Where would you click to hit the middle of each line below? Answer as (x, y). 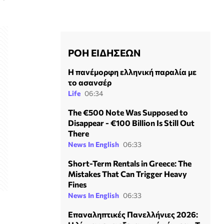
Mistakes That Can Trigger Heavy (127, 174)
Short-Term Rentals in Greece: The (130, 163)
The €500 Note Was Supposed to (128, 112)
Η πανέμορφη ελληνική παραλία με (132, 72)
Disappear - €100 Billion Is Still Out (131, 123)
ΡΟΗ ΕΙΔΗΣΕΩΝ (104, 53)
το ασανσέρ (90, 82)
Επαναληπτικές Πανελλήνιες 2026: (133, 214)
